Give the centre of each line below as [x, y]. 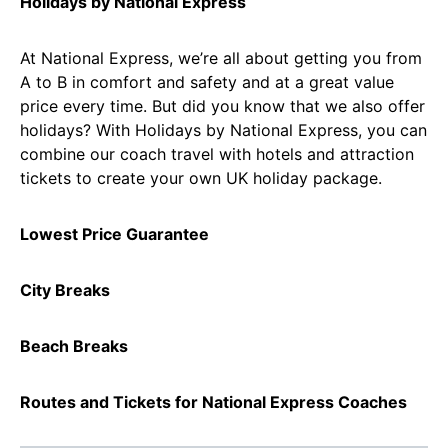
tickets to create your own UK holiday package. [201, 178]
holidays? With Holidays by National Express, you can [223, 130]
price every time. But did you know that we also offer [222, 106]
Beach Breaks [74, 346]
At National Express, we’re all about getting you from [221, 58]
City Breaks [65, 290]
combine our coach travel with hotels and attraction [217, 154]
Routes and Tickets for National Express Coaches [213, 402]
